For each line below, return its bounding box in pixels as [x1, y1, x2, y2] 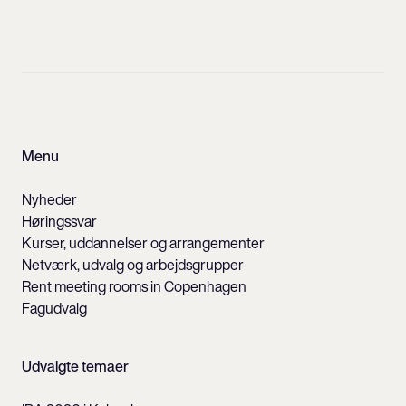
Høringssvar [22, 214, 97, 228]
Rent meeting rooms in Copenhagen [22, 279, 246, 294]
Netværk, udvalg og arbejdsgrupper [22, 257, 244, 272]
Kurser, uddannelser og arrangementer [22, 236, 265, 250]
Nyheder [22, 192, 77, 207]
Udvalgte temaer [22, 359, 129, 373]
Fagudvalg [22, 301, 87, 315]
